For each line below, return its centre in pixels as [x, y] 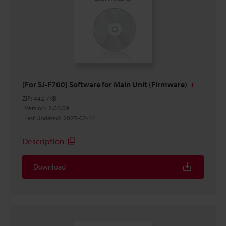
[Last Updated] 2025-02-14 [59, 118]
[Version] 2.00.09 [46, 108]
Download [49, 167]
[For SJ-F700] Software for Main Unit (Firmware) [105, 84]
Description [43, 141]
